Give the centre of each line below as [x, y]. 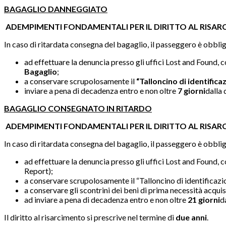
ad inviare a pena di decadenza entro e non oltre [106, 199]
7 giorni [191, 90]
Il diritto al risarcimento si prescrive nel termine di [90, 217]
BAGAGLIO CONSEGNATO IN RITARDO [78, 108]
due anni [191, 217]
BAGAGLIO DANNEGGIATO [56, 9]
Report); [39, 171]
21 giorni [204, 199]
